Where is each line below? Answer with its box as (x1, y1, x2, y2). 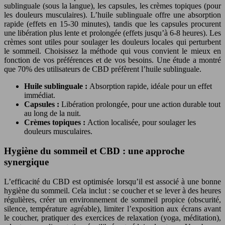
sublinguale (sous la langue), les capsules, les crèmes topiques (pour (4, 2, 221, 11)
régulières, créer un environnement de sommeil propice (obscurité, (4, 195, 221, 204)
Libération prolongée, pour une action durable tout (61, 100, 220, 109)
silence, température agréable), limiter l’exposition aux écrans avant (4, 204, 221, 213)
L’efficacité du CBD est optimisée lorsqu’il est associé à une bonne (4, 177, 221, 186)
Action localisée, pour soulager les (87, 118, 196, 127)
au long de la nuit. (24, 109, 81, 118)
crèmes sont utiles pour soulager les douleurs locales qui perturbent (4, 38, 221, 47)
